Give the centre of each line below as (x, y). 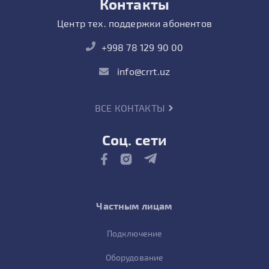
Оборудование (134, 258)
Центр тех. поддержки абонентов (134, 23)
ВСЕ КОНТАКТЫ (131, 108)
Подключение (134, 234)
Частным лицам (134, 206)
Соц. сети (134, 140)
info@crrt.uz (142, 71)
